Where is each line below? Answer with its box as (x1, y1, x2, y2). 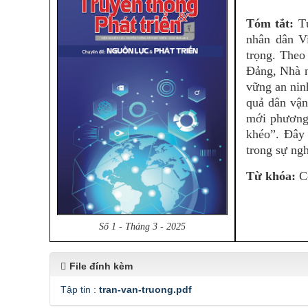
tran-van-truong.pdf (99, 284, 192, 295)
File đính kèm (69, 261, 133, 272)
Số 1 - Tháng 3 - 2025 (99, 221, 186, 232)
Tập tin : (60, 284, 99, 295)
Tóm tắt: (246, 16, 298, 30)
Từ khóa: (246, 169, 296, 183)
